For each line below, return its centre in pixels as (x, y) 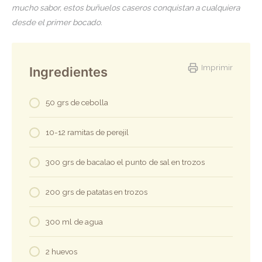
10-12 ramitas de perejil (87, 132)
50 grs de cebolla (77, 103)
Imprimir (217, 68)
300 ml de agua (74, 221)
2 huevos (61, 251)
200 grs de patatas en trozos (96, 192)
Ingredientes (68, 72)
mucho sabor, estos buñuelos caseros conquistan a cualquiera (126, 8)
